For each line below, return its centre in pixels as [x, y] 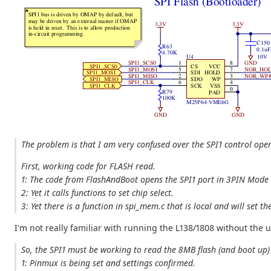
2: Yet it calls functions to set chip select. [98, 193]
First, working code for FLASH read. [89, 166]
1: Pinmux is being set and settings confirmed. [109, 263]
